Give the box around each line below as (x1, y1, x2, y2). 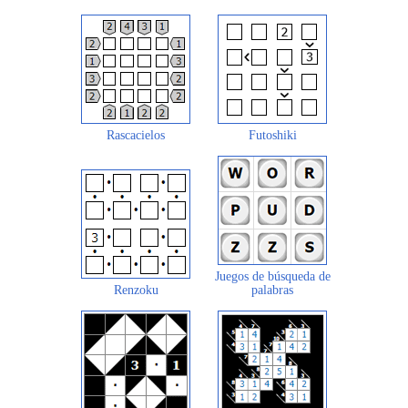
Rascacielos (107, 127, 165, 142)
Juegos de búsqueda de (214, 269, 331, 283)
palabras (251, 282, 293, 297)
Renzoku (113, 282, 158, 297)
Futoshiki (248, 127, 297, 142)
